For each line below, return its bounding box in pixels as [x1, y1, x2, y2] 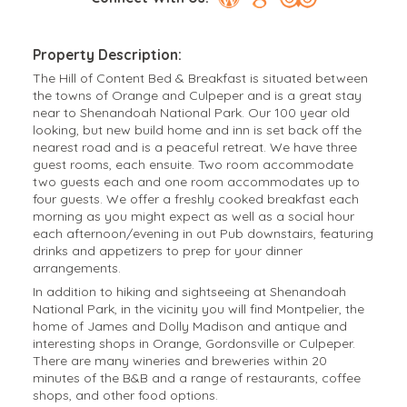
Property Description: [32, 45, 182, 64]
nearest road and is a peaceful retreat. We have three [32, 138, 357, 155]
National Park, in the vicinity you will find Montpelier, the [32, 300, 364, 317]
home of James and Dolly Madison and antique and [32, 317, 347, 334]
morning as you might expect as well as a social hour [32, 207, 354, 224]
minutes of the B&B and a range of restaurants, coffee [32, 369, 361, 386]
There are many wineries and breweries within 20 [32, 352, 327, 369]
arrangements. [32, 259, 121, 276]
